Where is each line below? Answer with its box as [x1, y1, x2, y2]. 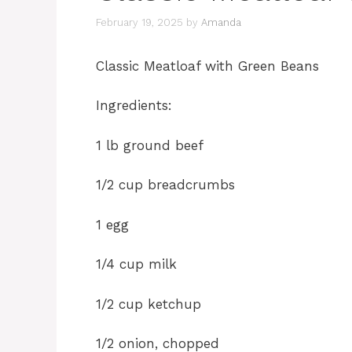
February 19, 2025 [96, 16, 183, 28]
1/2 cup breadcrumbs [96, 177, 235, 193]
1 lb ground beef [96, 137, 203, 153]
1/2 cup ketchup [96, 295, 201, 312]
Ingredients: [96, 97, 172, 114]
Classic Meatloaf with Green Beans [96, 57, 319, 74]
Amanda [201, 16, 241, 28]
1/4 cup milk [96, 256, 177, 273]
